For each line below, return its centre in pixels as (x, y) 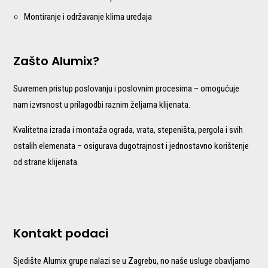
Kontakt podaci (61, 233)
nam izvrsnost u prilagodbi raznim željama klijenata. (102, 104)
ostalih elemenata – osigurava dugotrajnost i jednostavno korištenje (131, 146)
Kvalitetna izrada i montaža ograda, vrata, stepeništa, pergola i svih (128, 130)
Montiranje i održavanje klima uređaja (88, 16)
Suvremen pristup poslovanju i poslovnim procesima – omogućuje (127, 88)
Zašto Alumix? (57, 61)
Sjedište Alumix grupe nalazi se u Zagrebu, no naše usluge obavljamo (132, 261)
